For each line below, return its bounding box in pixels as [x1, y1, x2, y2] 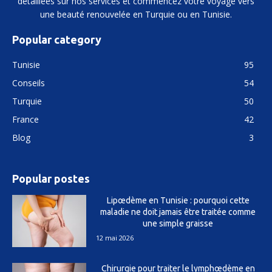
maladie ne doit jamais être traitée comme [100, 206, 256, 217]
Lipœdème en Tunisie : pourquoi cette [106, 195, 250, 205]
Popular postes [12, 172, 90, 185]
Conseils [12, 76, 45, 89]
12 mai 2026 [96, 233, 134, 242]
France [12, 113, 39, 125]
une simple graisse [143, 218, 214, 228]
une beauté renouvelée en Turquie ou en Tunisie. [40, 8, 232, 20]
